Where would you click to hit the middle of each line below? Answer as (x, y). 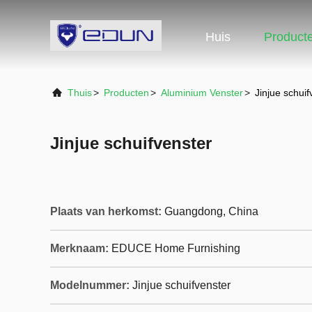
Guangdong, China (211, 211)
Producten (126, 93)
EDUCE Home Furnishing (176, 248)
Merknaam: (79, 248)
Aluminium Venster (202, 93)
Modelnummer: (90, 285)
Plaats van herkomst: (106, 211)
